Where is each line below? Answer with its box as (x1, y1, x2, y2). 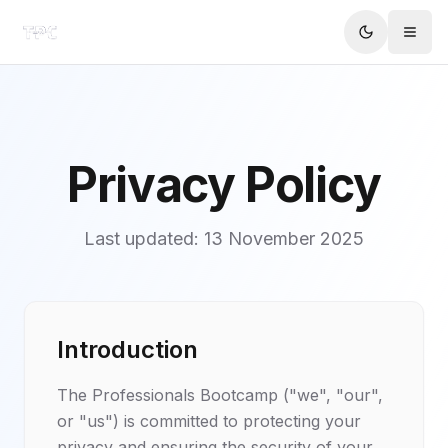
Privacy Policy (67, 155, 381, 214)
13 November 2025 (204, 228, 364, 249)
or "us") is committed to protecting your (57, 411, 361, 431)
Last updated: (84, 228, 204, 249)
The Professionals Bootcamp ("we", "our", (57, 385, 383, 405)
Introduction (57, 335, 198, 364)
